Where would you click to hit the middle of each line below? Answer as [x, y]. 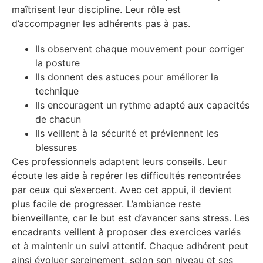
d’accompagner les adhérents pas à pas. [101, 23]
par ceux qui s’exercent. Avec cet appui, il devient [122, 190]
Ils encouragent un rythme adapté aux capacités [142, 105]
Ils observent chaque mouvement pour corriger [140, 49]
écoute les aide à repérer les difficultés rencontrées [126, 176]
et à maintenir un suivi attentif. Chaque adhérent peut [130, 246]
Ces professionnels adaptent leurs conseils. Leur [119, 162]
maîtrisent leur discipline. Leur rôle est [96, 9]
